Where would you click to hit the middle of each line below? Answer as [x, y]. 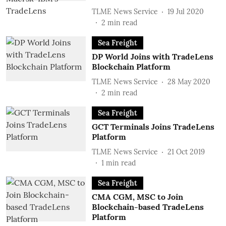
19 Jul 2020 [185, 11]
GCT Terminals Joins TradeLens [153, 127]
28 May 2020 [189, 81]
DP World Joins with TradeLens [152, 56]
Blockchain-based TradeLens [148, 207]
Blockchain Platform [131, 67]
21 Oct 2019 [186, 152]
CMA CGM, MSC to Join [137, 197]
